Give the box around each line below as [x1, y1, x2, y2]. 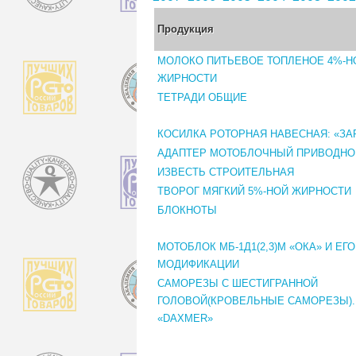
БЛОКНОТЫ [157, 203, 217, 216]
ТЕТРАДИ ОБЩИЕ [157, 91, 247, 103]
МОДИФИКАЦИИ [157, 257, 239, 270]
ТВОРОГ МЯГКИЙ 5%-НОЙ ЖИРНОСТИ [157, 184, 351, 197]
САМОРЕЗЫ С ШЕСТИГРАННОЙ [157, 277, 318, 289]
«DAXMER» [157, 311, 213, 324]
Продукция [157, 22, 214, 35]
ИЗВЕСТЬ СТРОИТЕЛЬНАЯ [157, 165, 294, 178]
